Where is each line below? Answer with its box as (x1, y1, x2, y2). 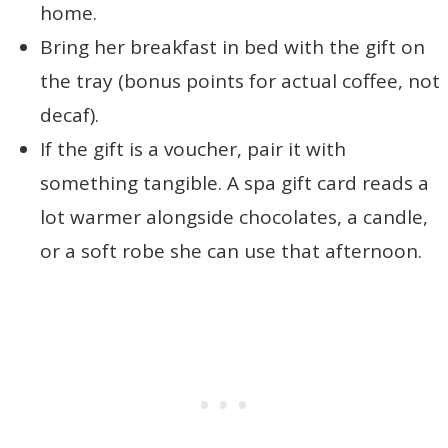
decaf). (40, 101, 99, 128)
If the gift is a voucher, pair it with (40, 135, 346, 162)
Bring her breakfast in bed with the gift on (40, 33, 425, 60)
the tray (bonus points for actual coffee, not (40, 67, 440, 94)
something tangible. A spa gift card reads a (40, 169, 429, 196)
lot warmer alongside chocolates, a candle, (40, 203, 428, 230)
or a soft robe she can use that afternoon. (40, 237, 422, 264)
